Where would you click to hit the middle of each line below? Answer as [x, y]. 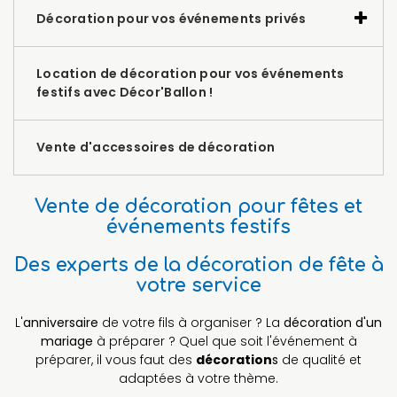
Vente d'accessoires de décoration [156, 147]
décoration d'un [333, 322]
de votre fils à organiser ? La [191, 322]
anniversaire [61, 322]
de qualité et [320, 359]
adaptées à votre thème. [198, 378]
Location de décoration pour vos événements [191, 73]
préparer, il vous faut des [116, 359]
